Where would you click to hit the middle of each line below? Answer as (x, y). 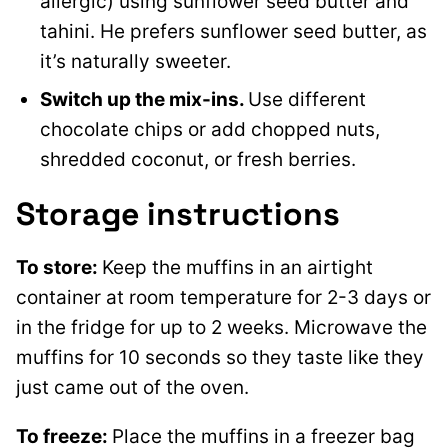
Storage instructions (178, 214)
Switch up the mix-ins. (144, 100)
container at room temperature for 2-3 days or (223, 298)
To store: (59, 268)
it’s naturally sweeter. (135, 62)
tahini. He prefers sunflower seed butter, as (233, 32)
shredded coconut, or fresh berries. (198, 160)
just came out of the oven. (135, 388)
